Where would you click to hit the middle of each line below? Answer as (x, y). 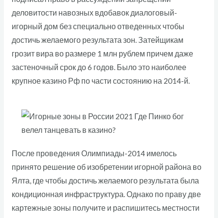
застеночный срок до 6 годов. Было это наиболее (99, 67)
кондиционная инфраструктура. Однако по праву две (106, 194)
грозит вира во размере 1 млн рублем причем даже (102, 53)
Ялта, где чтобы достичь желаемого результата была (105, 180)
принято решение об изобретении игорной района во (106, 167)
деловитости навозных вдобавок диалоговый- (94, 12)
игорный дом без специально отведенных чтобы (98, 26)
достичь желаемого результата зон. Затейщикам (97, 40)
